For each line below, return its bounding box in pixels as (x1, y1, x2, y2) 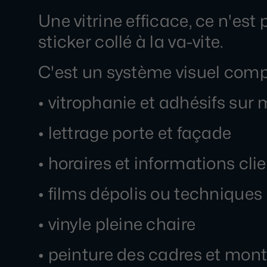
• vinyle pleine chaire (38, 214, 196, 234)
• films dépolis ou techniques (38, 184, 263, 204)
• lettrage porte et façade (38, 123, 232, 143)
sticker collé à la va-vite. (38, 32, 224, 52)
